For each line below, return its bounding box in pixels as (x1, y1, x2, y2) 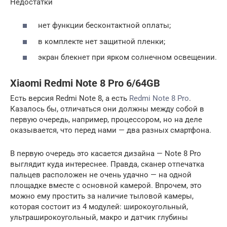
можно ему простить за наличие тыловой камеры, (10, 192, 194, 201)
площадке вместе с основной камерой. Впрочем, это (10, 181, 202, 191)
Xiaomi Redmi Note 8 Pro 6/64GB (10, 77, 160, 89)
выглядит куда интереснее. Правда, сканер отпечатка (10, 160, 204, 169)
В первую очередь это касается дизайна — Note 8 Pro (10, 149, 201, 159)
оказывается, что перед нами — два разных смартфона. (10, 126, 211, 135)
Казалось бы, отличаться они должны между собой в (10, 104, 204, 114)
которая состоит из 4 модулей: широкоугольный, (10, 202, 188, 212)
